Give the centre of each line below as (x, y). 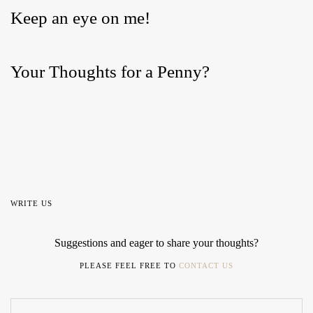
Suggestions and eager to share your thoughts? (156, 243)
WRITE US (31, 204)
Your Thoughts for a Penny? (110, 72)
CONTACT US (206, 266)
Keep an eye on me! (80, 18)
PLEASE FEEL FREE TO (129, 266)
